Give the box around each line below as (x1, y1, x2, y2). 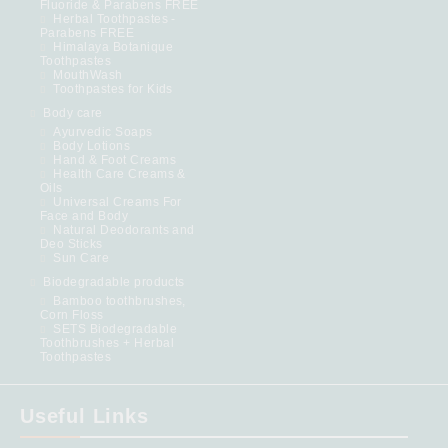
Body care (43, 105, 103, 120)
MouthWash (53, 67, 123, 82)
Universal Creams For (53, 194, 182, 209)
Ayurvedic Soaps (53, 124, 153, 139)
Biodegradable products (43, 274, 185, 289)
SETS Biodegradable (53, 321, 178, 336)
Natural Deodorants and (53, 222, 195, 237)
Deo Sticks (40, 236, 103, 251)
